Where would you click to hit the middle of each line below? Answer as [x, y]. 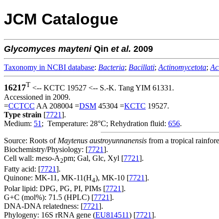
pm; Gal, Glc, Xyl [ [94, 158]
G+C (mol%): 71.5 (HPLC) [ [49, 197]
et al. [121, 49]
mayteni [75, 49]
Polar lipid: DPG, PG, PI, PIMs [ [55, 189]
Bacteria [111, 67]
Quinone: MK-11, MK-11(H [48, 178]
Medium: [19, 123]
